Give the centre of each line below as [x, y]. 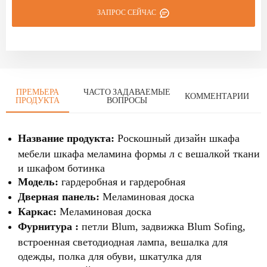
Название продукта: [68, 139]
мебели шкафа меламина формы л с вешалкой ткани [139, 153]
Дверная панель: [60, 197]
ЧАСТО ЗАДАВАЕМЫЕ [127, 92]
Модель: [40, 182]
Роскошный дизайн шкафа [178, 139]
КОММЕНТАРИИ [217, 96]
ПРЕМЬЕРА [37, 92]
